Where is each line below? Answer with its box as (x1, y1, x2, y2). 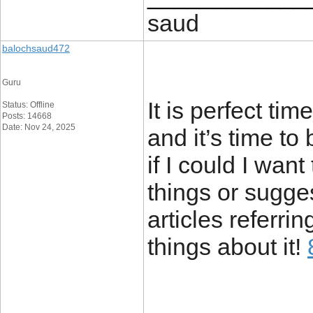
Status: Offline (2, 100, 54, 110)
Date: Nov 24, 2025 (2, 122, 75, 132)
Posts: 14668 (2, 111, 52, 121)
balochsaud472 (2, 43, 70, 54)
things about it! (147, 233, 307, 260)
